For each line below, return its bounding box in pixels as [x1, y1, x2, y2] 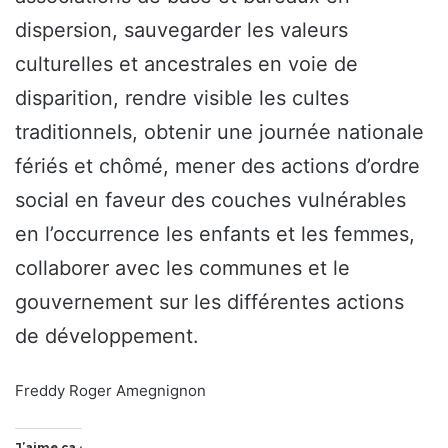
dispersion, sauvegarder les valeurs [15, 18, 348, 43]
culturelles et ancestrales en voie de [15, 52, 358, 77]
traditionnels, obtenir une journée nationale [15, 120, 424, 145]
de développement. [15, 324, 199, 349]
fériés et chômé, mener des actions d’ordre [15, 154, 420, 179]
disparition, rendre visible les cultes [15, 86, 349, 111]
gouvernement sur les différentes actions [15, 290, 404, 315]
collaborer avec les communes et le [15, 256, 350, 281]
